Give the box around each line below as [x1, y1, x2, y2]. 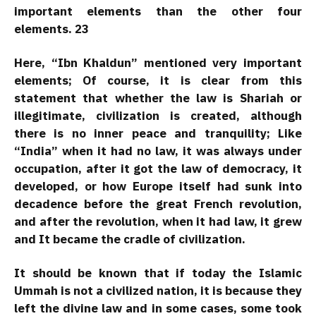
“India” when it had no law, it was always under [14, 142, 302, 159]
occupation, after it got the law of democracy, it [14, 160, 302, 176]
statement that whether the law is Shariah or [14, 90, 302, 106]
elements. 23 [14, 21, 89, 37]
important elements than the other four [14, 4, 302, 20]
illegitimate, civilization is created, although [14, 107, 302, 123]
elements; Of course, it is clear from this [14, 72, 302, 88]
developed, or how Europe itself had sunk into [14, 178, 302, 194]
